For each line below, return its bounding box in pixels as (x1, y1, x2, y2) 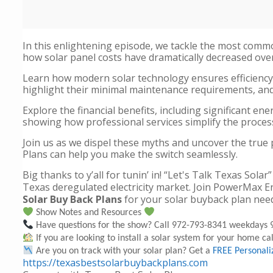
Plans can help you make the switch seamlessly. (23, 147, 238, 161)
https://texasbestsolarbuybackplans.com (23, 256, 208, 269)
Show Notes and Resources (34, 208, 144, 218)
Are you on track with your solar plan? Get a (34, 246, 213, 256)
